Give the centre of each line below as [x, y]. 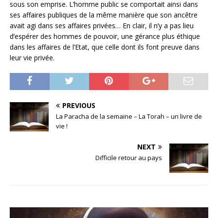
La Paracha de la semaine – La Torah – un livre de [129, 116]
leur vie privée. [32, 57]
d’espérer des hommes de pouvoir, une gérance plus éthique [105, 36]
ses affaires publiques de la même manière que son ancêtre [104, 15]
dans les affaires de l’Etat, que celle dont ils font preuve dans [105, 47]
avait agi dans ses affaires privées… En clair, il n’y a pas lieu [102, 25]
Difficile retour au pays [129, 157]
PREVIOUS [79, 105]
